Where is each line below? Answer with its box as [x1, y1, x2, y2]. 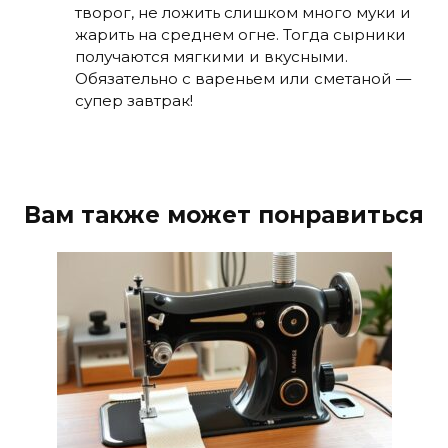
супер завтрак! [75, 90, 193, 110]
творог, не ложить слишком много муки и [75, 2, 411, 22]
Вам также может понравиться [24, 200, 424, 229]
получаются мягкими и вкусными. [75, 46, 348, 66]
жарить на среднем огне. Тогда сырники [75, 24, 406, 44]
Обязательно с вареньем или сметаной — [75, 68, 411, 88]
